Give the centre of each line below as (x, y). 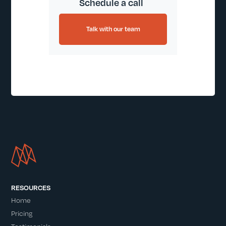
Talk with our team (113, 29)
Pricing (22, 213)
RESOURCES (31, 187)
